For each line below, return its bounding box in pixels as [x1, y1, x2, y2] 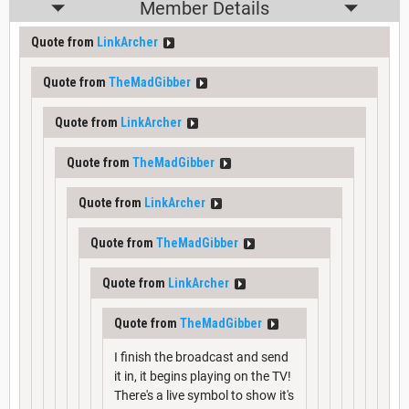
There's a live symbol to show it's [114, 388, 294, 404]
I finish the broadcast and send [114, 350, 288, 365]
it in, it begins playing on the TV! [114, 369, 291, 384]
